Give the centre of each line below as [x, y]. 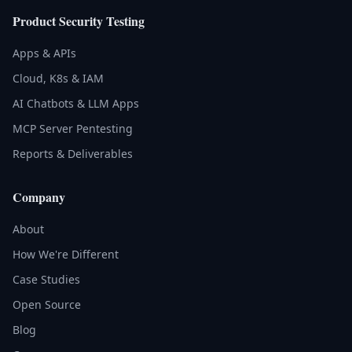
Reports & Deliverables [73, 154]
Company [39, 197]
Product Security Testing [79, 21]
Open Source [47, 304]
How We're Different [66, 254]
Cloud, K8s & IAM [58, 78]
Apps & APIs [44, 53]
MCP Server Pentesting [73, 128]
